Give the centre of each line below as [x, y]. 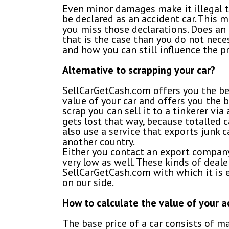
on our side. [88, 183]
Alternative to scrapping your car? [139, 70]
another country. [99, 142]
